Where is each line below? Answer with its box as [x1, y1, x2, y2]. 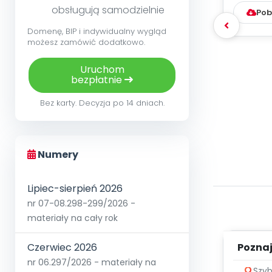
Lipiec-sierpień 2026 [27, 182, 123, 196]
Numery [36, 148, 78, 162]
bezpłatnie [71, 73, 124, 87]
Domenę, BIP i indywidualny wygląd [27, 25, 166, 38]
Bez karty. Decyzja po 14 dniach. [39, 97, 165, 109]
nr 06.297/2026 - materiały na [27, 256, 156, 269]
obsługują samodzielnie [52, 3, 165, 18]
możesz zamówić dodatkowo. [27, 36, 145, 49]
